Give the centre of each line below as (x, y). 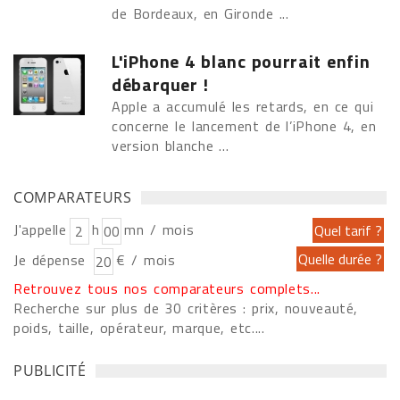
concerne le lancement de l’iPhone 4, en (244, 126)
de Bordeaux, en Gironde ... (203, 13)
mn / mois (159, 229)
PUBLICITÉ (50, 371)
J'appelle (40, 229)
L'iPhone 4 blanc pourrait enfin (241, 61)
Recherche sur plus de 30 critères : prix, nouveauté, (186, 308)
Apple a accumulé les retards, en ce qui (243, 106)
